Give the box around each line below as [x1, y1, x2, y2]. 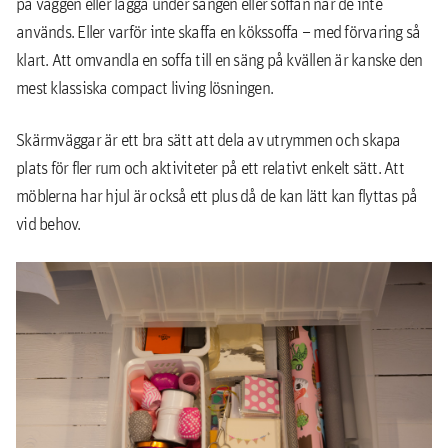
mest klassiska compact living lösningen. [16, 76, 273, 99]
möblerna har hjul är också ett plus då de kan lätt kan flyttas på [16, 184, 418, 207]
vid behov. [16, 212, 81, 235]
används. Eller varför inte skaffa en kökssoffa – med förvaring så [16, 20, 421, 43]
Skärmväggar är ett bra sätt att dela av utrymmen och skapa [16, 128, 401, 151]
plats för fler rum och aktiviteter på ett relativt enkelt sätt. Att [16, 156, 404, 179]
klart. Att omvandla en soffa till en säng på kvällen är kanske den [16, 48, 423, 71]
